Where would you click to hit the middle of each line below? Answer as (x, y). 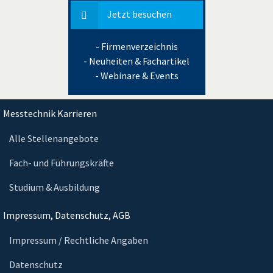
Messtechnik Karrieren (50, 114)
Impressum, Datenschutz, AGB (67, 215)
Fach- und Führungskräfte (62, 163)
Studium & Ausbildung (55, 187)
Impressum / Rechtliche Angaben (79, 240)
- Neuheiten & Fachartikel (136, 61)
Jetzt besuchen (139, 14)
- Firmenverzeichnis (136, 46)
